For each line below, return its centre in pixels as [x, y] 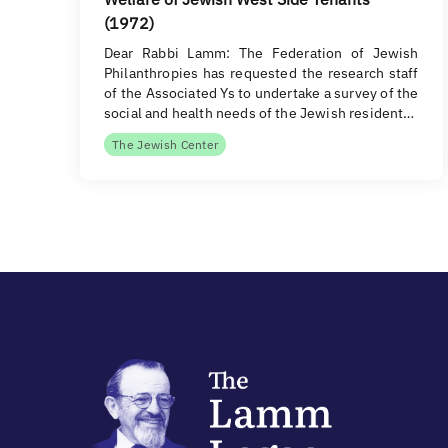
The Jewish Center [165, 144]
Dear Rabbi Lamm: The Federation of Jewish [261, 53]
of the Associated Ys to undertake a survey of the [261, 93]
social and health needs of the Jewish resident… [259, 113]
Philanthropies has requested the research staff [261, 73]
